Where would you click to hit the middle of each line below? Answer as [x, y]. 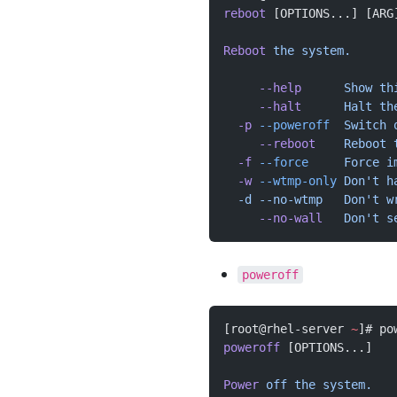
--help [262, 88]
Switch [358, 125]
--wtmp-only [294, 181]
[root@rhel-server [287, 329]
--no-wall [273, 218]
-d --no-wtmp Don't [301, 199]
